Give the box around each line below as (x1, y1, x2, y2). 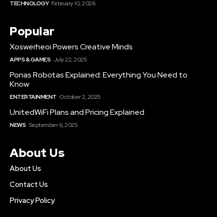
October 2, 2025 (59, 93, 101, 101)
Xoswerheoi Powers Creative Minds (10, 42, 133, 52)
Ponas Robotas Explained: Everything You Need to (10, 70, 187, 80)
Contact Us (10, 180, 48, 190)
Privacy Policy (10, 196, 55, 206)
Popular (10, 24, 55, 39)
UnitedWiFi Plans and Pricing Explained (10, 107, 144, 118)
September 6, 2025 (28, 121, 77, 129)
